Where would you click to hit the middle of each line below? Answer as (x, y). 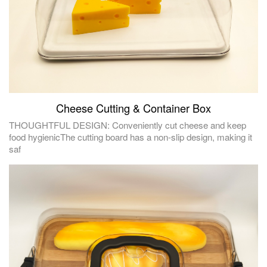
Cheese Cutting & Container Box (133, 108)
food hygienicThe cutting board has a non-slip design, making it (131, 137)
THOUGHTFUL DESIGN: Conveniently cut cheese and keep (128, 125)
